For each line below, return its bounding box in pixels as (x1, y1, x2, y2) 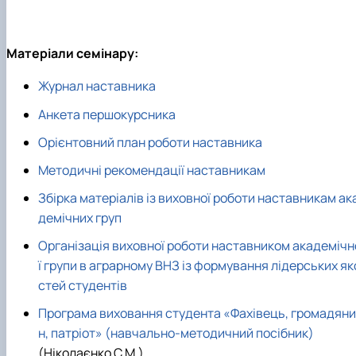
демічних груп (38, 209, 122, 227)
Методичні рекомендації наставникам (38, 161, 265, 179)
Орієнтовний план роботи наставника (38, 133, 262, 151)
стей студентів (38, 277, 127, 295)
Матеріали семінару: (6, 44, 138, 63)
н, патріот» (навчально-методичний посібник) (38, 324, 314, 342)
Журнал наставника (38, 77, 156, 95)
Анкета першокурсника (38, 105, 176, 123)
